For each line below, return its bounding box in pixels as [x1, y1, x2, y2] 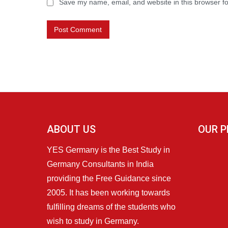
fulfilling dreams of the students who [47, 202, 176, 211]
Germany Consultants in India [47, 159, 154, 168]
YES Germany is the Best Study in [47, 145, 170, 154]
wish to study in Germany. [47, 216, 139, 225]
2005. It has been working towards [47, 188, 170, 197]
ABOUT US [47, 123, 96, 135]
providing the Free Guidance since [47, 174, 171, 183]
